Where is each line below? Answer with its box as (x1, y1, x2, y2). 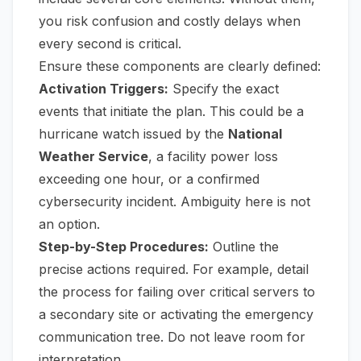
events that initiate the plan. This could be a (39, 103, 304, 120)
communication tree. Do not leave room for (39, 329, 305, 346)
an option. (39, 216, 100, 233)
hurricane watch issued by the (39, 126, 228, 143)
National (228, 126, 282, 143)
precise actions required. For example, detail (39, 261, 309, 278)
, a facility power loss (148, 148, 278, 165)
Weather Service (39, 148, 148, 165)
